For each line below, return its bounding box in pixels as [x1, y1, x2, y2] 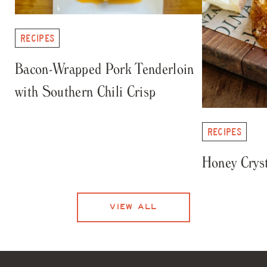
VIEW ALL [110, 203, 157, 212]
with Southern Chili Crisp [15, 82, 156, 101]
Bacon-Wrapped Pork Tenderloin [15, 59, 194, 78]
